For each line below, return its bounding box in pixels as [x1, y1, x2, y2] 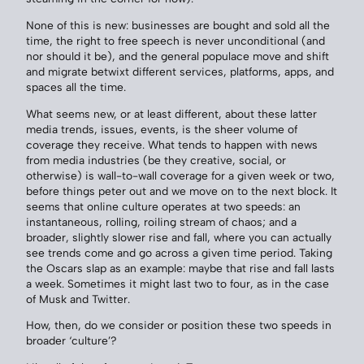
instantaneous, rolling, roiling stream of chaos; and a [26, 214, 297, 228]
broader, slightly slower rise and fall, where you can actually [26, 230, 331, 244]
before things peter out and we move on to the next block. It [26, 184, 337, 197]
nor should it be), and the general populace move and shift [26, 49, 329, 63]
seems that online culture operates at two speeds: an [26, 199, 301, 213]
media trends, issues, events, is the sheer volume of [26, 122, 297, 136]
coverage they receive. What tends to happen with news [26, 137, 318, 151]
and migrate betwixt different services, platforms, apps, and [26, 64, 334, 78]
